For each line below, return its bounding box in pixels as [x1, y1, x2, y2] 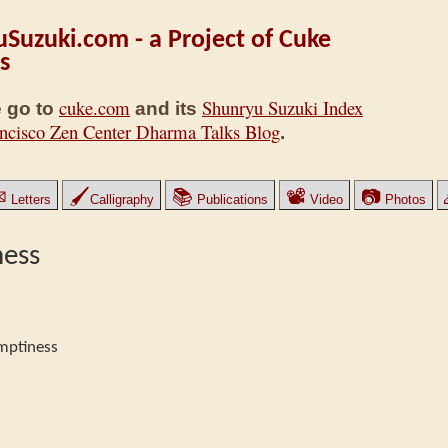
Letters [7, 192, 51, 207]
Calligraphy [90, 192, 154, 207]
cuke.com [59, 95, 130, 121]
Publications [193, 192, 268, 207]
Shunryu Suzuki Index [202, 95, 363, 121]
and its [130, 98, 202, 120]
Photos [381, 192, 426, 207]
